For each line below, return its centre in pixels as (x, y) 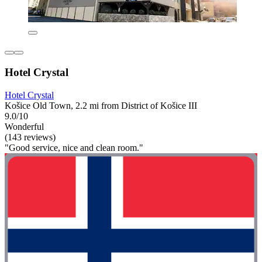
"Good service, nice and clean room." (74, 147)
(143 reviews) (30, 137)
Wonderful (24, 126)
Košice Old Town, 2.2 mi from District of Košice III (101, 105)
